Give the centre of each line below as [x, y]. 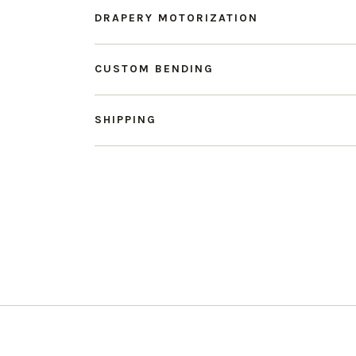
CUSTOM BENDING [154, 69]
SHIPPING [126, 120]
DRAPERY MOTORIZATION [176, 18]
